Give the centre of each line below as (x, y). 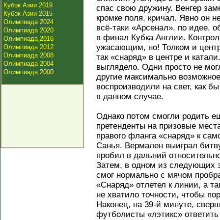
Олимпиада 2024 (28, 22)
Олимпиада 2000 (28, 72)
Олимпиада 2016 (28, 39)
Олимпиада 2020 (28, 30)
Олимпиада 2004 (28, 64)
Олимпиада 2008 (28, 55)
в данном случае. (130, 96)
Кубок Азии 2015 (28, 14)
